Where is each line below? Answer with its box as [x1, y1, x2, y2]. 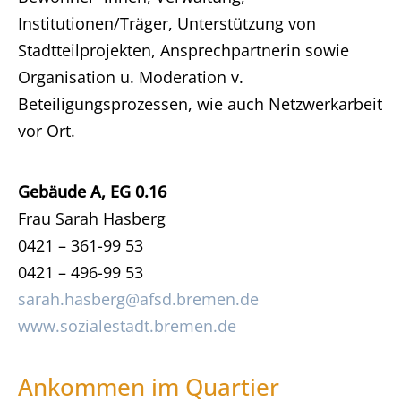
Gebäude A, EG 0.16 [18, 181, 166, 202]
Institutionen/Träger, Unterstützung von [18, 13, 316, 34]
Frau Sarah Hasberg [18, 208, 166, 229]
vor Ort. [18, 120, 75, 141]
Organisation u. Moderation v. [18, 66, 243, 88]
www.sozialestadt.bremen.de [18, 315, 236, 337]
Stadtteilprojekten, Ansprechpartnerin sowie [18, 39, 349, 61]
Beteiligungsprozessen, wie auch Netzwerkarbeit [18, 93, 382, 115]
